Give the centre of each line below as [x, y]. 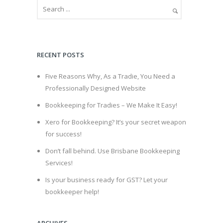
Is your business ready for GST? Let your [106, 179]
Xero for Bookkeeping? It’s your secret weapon [115, 122]
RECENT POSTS [60, 55]
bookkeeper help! [72, 191]
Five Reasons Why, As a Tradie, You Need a [110, 76]
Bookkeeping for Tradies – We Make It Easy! [111, 105]
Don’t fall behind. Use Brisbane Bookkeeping [112, 151]
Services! [59, 163]
